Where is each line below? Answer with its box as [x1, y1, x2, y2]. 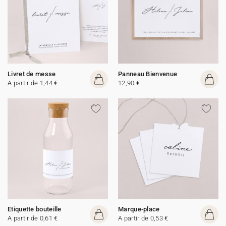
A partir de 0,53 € [118, 214, 168, 222]
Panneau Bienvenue [118, 70, 178, 78]
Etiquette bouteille [8, 205, 62, 213]
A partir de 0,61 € [8, 214, 58, 222]
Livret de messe [8, 70, 56, 78]
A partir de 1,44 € [8, 79, 58, 87]
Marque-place [118, 205, 160, 213]
